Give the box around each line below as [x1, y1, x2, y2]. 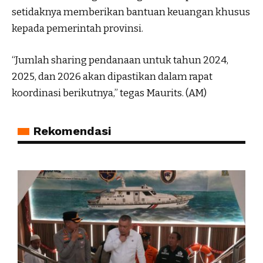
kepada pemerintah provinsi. [12, 22, 143, 35]
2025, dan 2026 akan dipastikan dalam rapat [12, 70, 213, 83]
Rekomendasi [33, 123, 111, 138]
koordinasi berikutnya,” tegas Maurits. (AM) [12, 86, 207, 99]
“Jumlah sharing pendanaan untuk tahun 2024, [12, 53, 228, 66]
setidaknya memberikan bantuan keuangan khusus [12, 6, 250, 19]
